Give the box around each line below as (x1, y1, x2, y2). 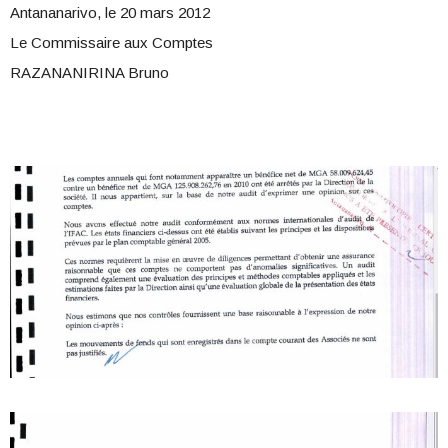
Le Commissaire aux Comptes (10, 34, 213, 52)
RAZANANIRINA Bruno (10, 64, 169, 82)
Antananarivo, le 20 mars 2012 (10, 4, 210, 22)
